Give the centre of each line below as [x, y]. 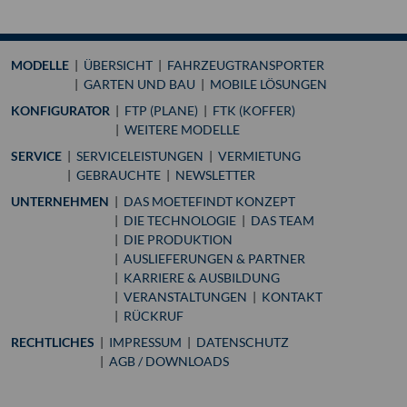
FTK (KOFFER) [254, 110]
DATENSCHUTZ [243, 342]
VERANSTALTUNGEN [185, 297]
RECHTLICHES [53, 342]
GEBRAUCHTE [119, 175]
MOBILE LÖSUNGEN [268, 84]
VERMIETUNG [259, 156]
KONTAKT [292, 297]
